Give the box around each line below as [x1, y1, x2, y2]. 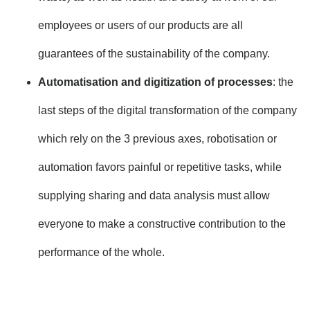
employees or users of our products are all [38, 19, 243, 31]
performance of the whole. [38, 246, 165, 258]
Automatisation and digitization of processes [38, 75, 273, 88]
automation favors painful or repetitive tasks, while [38, 161, 282, 173]
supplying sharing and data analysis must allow [38, 189, 270, 201]
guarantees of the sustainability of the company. [38, 47, 270, 60]
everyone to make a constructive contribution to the [38, 217, 286, 230]
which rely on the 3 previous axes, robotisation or [38, 132, 277, 145]
